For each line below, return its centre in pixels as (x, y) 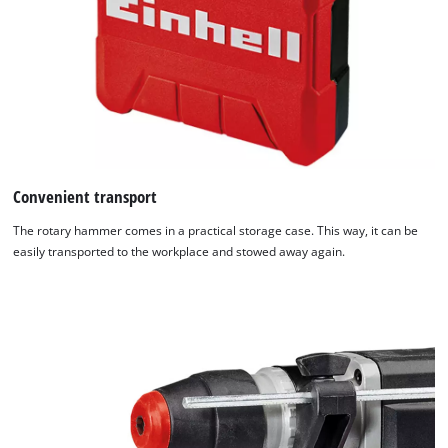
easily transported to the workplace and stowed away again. (179, 252)
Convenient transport (85, 197)
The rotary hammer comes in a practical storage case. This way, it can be (216, 231)
